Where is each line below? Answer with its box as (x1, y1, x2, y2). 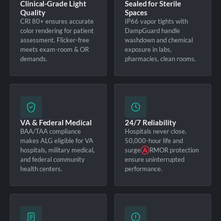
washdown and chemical (125, 36, 193, 44)
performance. (125, 164, 162, 173)
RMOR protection (149, 146, 199, 154)
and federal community (20, 155, 85, 163)
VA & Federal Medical (20, 117, 92, 127)
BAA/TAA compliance (20, 127, 81, 135)
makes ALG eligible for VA (20, 136, 93, 145)
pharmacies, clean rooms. (125, 54, 196, 63)
